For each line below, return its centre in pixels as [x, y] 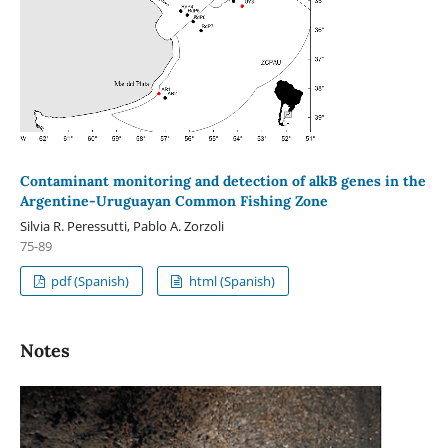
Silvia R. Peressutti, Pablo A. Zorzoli [121, 225]
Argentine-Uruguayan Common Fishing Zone [173, 201]
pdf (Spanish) [89, 280]
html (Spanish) [230, 280]
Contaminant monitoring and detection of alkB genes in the [222, 181]
